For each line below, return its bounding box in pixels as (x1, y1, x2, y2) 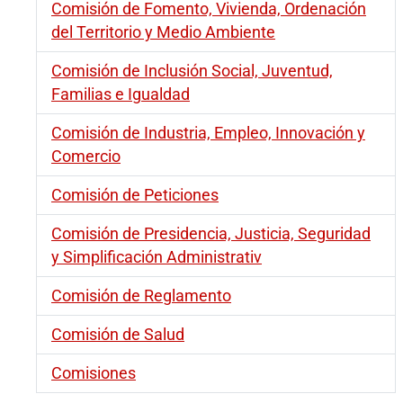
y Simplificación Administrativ (51, 248, 262, 267)
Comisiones (51, 364, 136, 383)
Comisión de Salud (51, 326, 184, 345)
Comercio (51, 148, 121, 166)
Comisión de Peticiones (51, 186, 219, 205)
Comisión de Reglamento (51, 287, 231, 306)
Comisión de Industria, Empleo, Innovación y (51, 124, 365, 143)
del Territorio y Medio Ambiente (51, 23, 275, 42)
